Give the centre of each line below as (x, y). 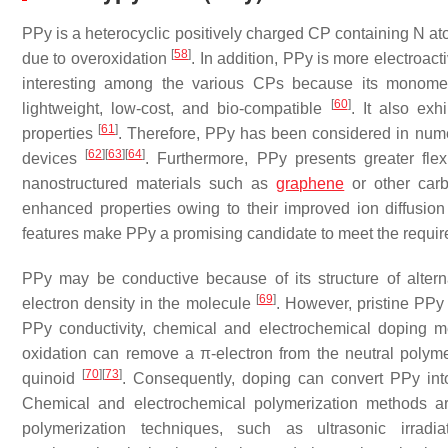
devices (54, 158)
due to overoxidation (97, 58)
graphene (310, 183)
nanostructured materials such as (149, 183)
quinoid (52, 378)
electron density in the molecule (139, 303)
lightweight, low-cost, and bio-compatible (176, 108)
